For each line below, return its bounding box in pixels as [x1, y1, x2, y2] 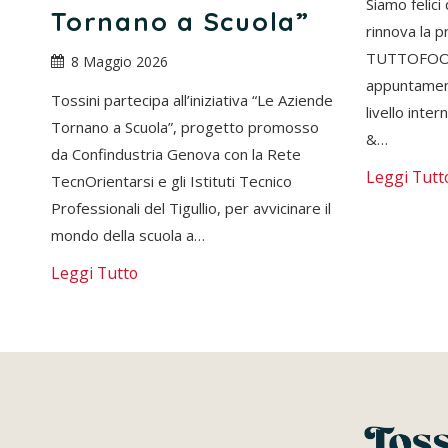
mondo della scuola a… [51, 224, 205, 245]
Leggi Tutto [51, 261, 138, 284]
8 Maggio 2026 [71, 51, 168, 71]
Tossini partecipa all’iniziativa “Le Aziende [51, 89, 333, 110]
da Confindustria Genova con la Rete [51, 143, 301, 164]
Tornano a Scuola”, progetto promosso [51, 116, 319, 137]
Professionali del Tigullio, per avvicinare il [51, 197, 331, 218]
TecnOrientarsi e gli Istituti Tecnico [51, 170, 292, 191]
